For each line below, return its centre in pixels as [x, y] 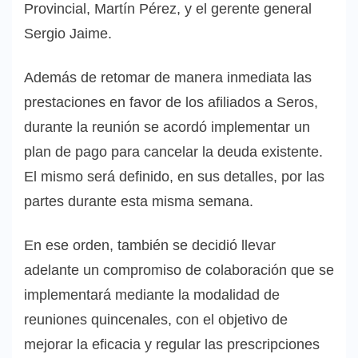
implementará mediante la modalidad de [152, 295]
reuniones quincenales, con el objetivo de [156, 320]
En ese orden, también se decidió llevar [150, 246]
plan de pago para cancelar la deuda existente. [173, 152]
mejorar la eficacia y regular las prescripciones [172, 345]
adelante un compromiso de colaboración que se [179, 270]
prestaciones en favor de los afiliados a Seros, [171, 103]
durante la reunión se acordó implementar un [167, 127]
